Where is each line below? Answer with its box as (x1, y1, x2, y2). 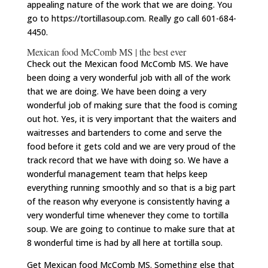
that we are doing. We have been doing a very (26, 86, 206, 98)
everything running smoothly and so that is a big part (26, 182, 236, 194)
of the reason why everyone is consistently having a (26, 196, 230, 208)
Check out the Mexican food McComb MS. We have (26, 58, 229, 70)
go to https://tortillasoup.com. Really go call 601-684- (26, 13, 236, 25)
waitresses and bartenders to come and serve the (26, 127, 222, 139)
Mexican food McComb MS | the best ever (26, 45, 186, 59)
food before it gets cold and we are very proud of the (26, 141, 236, 153)
